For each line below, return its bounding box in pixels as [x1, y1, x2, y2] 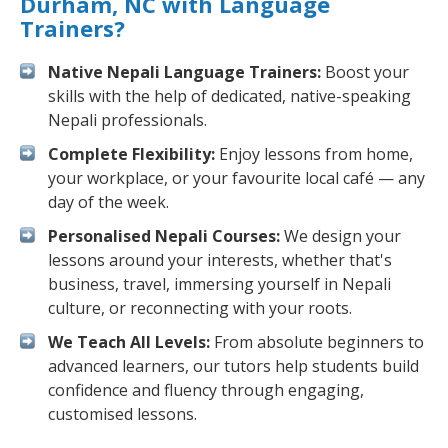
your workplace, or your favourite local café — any [48, 167, 425, 189]
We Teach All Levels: [48, 331, 210, 353]
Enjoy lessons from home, [215, 143, 413, 165]
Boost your [321, 61, 409, 83]
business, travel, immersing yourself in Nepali [48, 273, 391, 295]
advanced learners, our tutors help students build [48, 355, 419, 377]
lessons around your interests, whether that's [48, 249, 392, 271]
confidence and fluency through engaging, [48, 379, 364, 401]
